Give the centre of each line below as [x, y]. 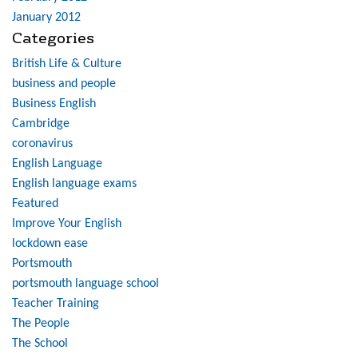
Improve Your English [67, 224]
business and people [64, 84]
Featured [35, 204]
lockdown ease [50, 244]
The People [41, 324]
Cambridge [41, 124]
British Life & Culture [67, 64]
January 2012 [46, 18]
